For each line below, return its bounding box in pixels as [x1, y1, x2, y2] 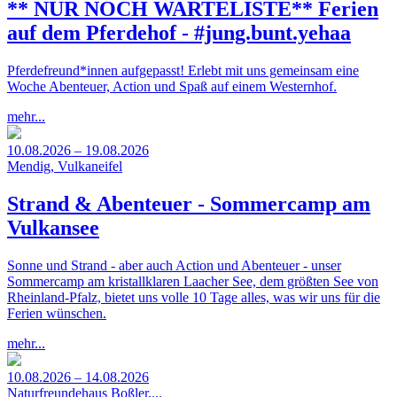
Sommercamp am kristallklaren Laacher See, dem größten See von [7, 273, 378, 289]
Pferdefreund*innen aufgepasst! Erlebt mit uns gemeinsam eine [7, 63, 359, 79]
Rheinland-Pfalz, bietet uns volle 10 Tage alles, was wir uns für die [7, 289, 380, 305]
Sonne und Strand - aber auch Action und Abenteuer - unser [7, 257, 341, 273]
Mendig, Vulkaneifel [7, 159, 122, 175]
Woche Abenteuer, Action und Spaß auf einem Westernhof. [7, 79, 337, 95]
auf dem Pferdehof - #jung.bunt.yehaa [7, 21, 351, 45]
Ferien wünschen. [7, 305, 106, 321]
